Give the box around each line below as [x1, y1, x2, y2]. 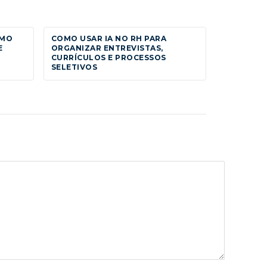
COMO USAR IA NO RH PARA [51, 33, 167, 43]
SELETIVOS [51, 62, 98, 72]
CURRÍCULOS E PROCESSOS [51, 52, 166, 62]
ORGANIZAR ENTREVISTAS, [51, 43, 163, 52]
